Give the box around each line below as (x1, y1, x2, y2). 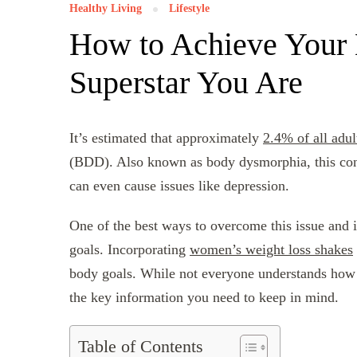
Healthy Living (69, 2, 142, 14)
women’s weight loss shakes (190, 241, 353, 257)
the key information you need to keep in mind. (69, 288, 339, 305)
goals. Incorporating (69, 241, 190, 257)
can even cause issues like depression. (69, 177, 289, 194)
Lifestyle (169, 2, 210, 14)
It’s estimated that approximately (69, 129, 263, 146)
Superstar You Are (69, 64, 303, 100)
